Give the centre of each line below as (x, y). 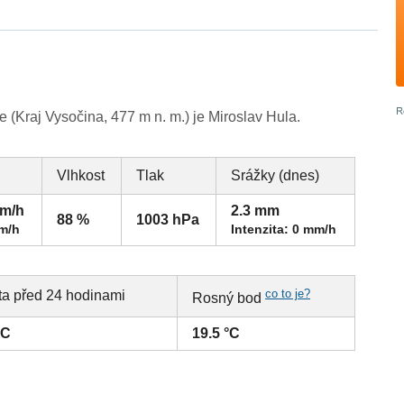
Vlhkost (81, 176)
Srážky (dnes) (275, 176)
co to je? (288, 294)
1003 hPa (168, 220)
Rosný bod (229, 298)
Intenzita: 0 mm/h (284, 230)
